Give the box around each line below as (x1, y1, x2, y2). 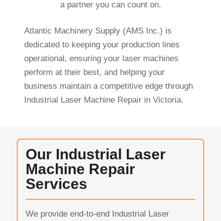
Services (25, 176, 87, 192)
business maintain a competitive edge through (24, 81, 193, 91)
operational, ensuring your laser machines (24, 53, 179, 63)
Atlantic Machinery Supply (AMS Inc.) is (24, 26, 172, 36)
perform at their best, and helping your (24, 67, 165, 77)
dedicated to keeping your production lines (24, 39, 180, 49)
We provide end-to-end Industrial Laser (25, 209, 169, 219)
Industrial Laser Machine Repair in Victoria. (24, 95, 184, 105)
